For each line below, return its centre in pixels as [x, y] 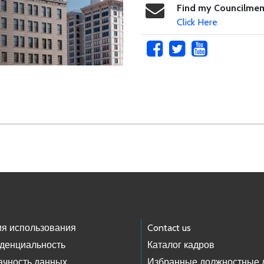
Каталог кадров [181, 245]
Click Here [197, 22]
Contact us [169, 227]
